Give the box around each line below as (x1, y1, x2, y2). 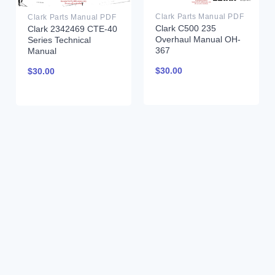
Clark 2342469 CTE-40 (27, 24, 117, 34)
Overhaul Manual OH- (155, 34, 241, 45)
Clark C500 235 (155, 23, 216, 34)
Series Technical (27, 35, 91, 45)
